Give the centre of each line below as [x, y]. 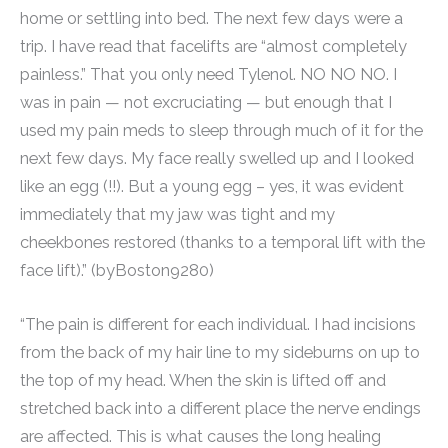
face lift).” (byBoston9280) [117, 270]
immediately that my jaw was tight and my [177, 214]
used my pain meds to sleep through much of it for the [221, 130]
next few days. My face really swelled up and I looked [217, 158]
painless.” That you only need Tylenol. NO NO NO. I [208, 74]
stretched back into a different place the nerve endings [220, 408]
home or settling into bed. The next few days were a [211, 18]
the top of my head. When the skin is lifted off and [203, 380]
